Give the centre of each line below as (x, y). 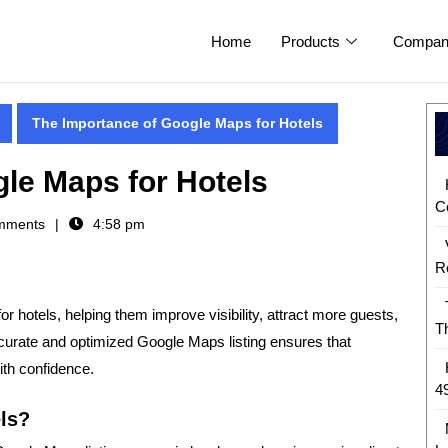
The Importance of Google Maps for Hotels (177, 122)
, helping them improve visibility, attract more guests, (227, 314)
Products (310, 41)
